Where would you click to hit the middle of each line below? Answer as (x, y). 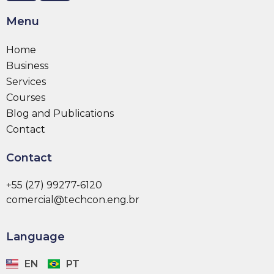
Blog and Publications (60, 113)
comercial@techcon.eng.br (73, 200)
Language (35, 236)
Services (26, 81)
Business (27, 65)
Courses (26, 97)
